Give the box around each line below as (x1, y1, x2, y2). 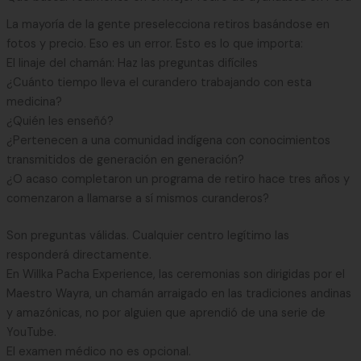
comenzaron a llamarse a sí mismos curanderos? (6, 190, 269, 206)
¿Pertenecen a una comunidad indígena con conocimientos (6, 132, 330, 148)
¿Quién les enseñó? (6, 113, 114, 129)
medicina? (6, 93, 62, 110)
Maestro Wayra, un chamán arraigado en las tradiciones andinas (6, 285, 351, 301)
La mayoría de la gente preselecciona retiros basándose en (6, 16, 330, 32)
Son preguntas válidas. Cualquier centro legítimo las (6, 227, 289, 243)
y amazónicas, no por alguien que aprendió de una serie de (6, 305, 326, 321)
